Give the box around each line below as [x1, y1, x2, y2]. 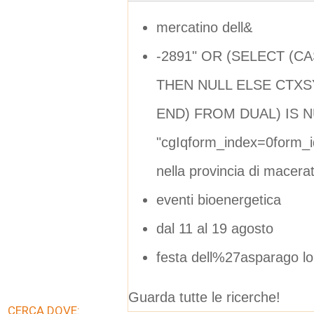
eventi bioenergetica [156, 191, 281, 207]
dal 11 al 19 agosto [156, 220, 273, 236]
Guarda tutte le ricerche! [128, 289, 280, 305]
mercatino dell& [156, 19, 252, 35]
